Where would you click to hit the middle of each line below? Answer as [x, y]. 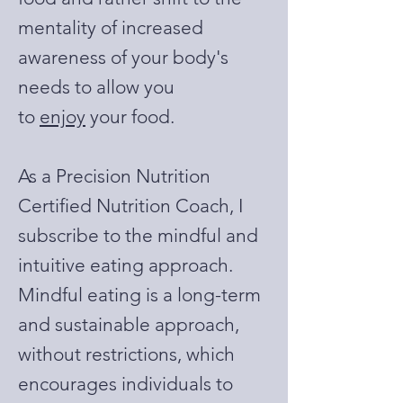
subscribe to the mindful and [138, 235]
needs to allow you [96, 87]
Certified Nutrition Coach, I [130, 206]
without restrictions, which [126, 354]
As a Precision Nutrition [114, 176]
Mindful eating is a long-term [139, 295]
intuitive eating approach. [125, 265]
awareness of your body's [123, 57]
